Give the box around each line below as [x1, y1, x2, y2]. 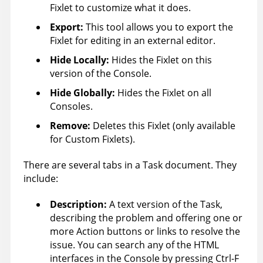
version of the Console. [50, 67, 151, 80]
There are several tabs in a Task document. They [23, 159, 237, 172]
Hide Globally [50, 86, 112, 100]
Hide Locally [50, 53, 106, 67]
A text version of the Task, [109, 198, 222, 211]
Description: [50, 198, 109, 211]
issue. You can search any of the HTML [50, 238, 219, 252]
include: [23, 172, 58, 186]
